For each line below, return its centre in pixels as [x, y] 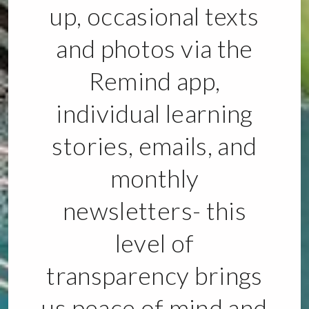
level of [154, 243]
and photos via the [154, 49]
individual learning [154, 113]
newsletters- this [154, 211]
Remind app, [154, 81]
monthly [154, 178]
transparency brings [154, 276]
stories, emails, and [154, 146]
